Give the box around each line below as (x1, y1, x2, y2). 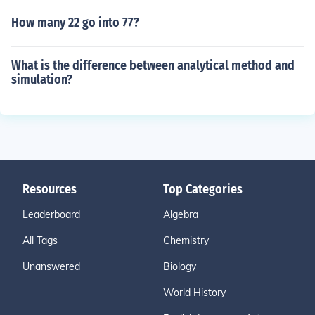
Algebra (163, 208, 198, 221)
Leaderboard (22, 208, 80, 221)
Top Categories (163, 181, 243, 197)
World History (163, 286, 226, 299)
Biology (163, 260, 196, 273)
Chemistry (163, 234, 209, 247)
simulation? (11, 72, 72, 87)
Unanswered (22, 260, 80, 273)
